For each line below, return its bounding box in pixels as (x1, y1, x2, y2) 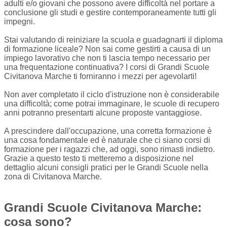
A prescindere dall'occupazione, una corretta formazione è (4, 127, 212, 135)
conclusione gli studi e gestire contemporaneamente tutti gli (4, 8, 216, 17)
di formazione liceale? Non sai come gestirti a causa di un (4, 45, 211, 53)
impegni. (4, 17, 35, 26)
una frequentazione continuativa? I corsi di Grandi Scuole (4, 63, 209, 71)
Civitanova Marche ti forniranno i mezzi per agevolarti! (4, 72, 197, 81)
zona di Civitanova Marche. (4, 172, 102, 181)
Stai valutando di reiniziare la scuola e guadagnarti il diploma (4, 35, 223, 44)
